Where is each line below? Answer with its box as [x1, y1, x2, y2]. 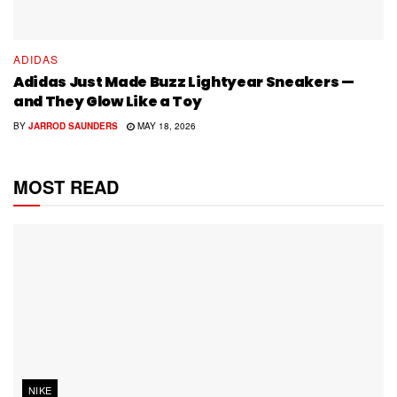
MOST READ [13, 174, 119, 200]
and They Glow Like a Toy [13, 91, 202, 113]
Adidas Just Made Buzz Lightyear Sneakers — [13, 72, 354, 93]
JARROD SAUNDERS [28, 120, 118, 133]
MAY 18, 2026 [134, 120, 196, 133]
